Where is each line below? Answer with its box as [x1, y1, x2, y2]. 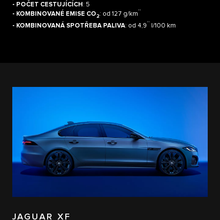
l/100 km [150, 22, 176, 29]
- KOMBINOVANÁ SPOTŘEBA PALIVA [12, 22, 125, 29]
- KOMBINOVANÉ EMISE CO [12, 11, 96, 18]
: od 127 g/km [100, 11, 138, 18]
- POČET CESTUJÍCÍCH [12, 1, 83, 8]
